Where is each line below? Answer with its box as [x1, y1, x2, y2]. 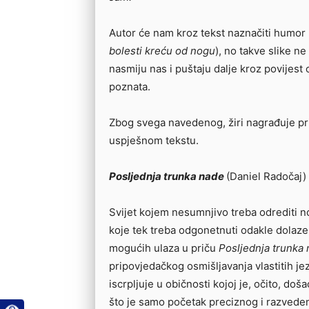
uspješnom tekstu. [109, 133, 199, 147]
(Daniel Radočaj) [226, 169, 306, 183]
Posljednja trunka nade [109, 169, 224, 183]
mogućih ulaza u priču [109, 241, 219, 255]
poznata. [109, 79, 150, 93]
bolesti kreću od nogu [109, 43, 215, 57]
